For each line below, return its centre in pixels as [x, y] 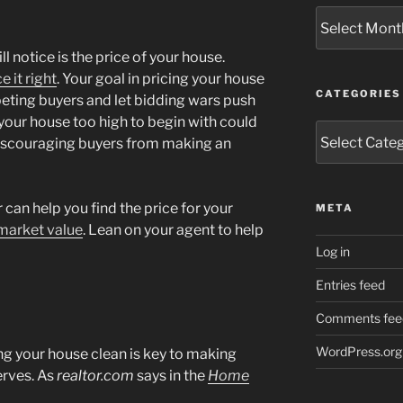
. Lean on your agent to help [173, 230]
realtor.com [95, 375]
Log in [332, 252]
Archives [341, 15]
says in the [171, 375]
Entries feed [350, 285]
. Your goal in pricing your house [161, 79]
